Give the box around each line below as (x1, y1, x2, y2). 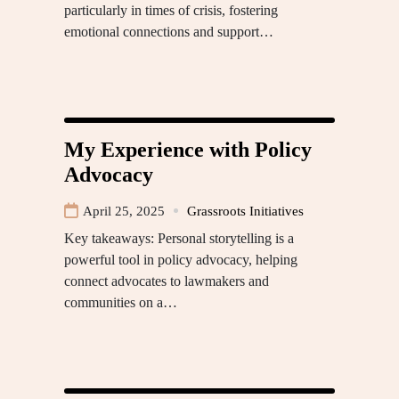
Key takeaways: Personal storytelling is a (64, 230, 294, 246)
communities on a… (64, 294, 177, 310)
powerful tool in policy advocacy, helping (64, 251, 297, 267)
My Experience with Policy (64, 137, 312, 161)
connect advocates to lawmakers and (64, 273, 269, 289)
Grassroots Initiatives (187, 203, 304, 218)
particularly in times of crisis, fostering (64, 2, 278, 18)
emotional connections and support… (64, 23, 273, 39)
